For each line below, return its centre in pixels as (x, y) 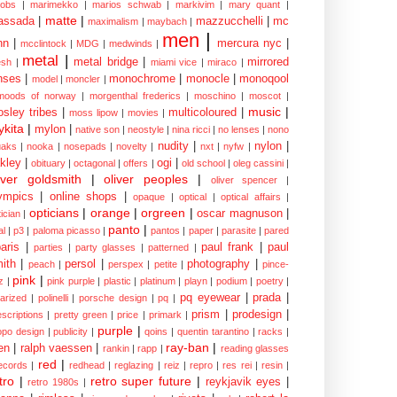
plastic (117, 281)
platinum (157, 281)
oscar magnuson (240, 214)
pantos (166, 231)
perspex (126, 265)
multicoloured (202, 113)
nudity (173, 147)
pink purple (71, 281)
